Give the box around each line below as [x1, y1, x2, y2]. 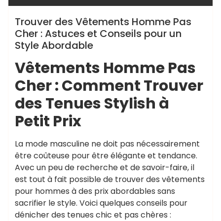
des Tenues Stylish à [15, 93, 169, 114]
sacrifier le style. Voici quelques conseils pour [15, 197, 187, 209]
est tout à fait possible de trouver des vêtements [15, 174, 205, 185]
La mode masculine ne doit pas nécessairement [15, 138, 200, 149]
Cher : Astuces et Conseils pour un [15, 27, 182, 40]
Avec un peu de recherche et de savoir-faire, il [15, 162, 194, 173]
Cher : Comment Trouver [15, 75, 203, 96]
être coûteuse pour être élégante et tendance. [15, 150, 197, 161]
